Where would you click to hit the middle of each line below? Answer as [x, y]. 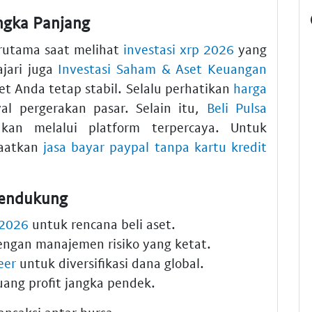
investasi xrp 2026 [179, 49]
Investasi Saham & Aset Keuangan [163, 68]
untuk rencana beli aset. [102, 224]
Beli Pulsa [237, 107]
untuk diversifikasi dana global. [110, 263]
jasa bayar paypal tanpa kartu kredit [155, 146]
